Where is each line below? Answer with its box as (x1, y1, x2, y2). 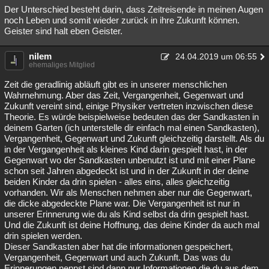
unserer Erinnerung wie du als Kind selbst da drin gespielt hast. (4, 209, 249, 219)
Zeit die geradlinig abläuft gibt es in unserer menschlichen (4, 79, 227, 89)
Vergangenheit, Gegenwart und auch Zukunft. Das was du (4, 252, 230, 262)
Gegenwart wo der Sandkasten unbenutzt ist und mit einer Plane (4, 155, 255, 165)
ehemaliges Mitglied (29, 61, 95, 69)
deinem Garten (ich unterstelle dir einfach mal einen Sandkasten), (4, 122, 259, 133)
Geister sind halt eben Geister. (4, 26, 122, 36)
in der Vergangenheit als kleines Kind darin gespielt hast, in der (4, 144, 247, 154)
